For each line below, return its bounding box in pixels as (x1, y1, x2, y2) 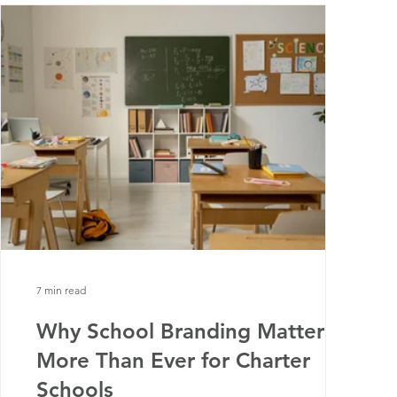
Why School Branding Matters (36, 318, 334, 344)
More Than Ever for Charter (36, 347, 310, 373)
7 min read (36, 283, 86, 297)
